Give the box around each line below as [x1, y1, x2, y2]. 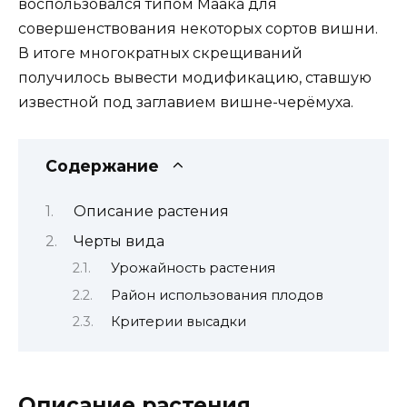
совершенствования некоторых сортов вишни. [18, 20, 378, 37]
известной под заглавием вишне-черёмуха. [18, 94, 353, 111]
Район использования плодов [110, 286, 323, 303]
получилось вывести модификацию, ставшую [18, 69, 372, 86]
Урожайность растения [110, 260, 275, 277]
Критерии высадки [110, 313, 246, 331]
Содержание [45, 156, 159, 176]
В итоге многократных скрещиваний [18, 45, 303, 62]
